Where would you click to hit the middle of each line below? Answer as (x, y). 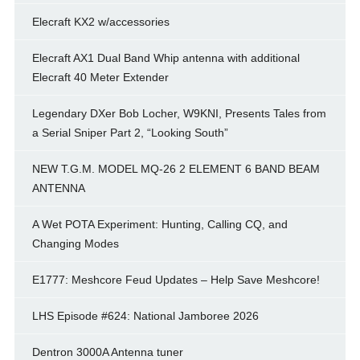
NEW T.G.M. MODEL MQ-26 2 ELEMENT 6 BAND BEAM (176, 169)
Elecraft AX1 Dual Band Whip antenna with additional (166, 58)
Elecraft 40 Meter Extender (100, 78)
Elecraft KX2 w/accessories (100, 22)
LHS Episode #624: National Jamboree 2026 (145, 316)
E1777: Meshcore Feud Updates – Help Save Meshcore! (176, 280)
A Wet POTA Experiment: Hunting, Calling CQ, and (160, 225)
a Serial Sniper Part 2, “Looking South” (130, 133)
